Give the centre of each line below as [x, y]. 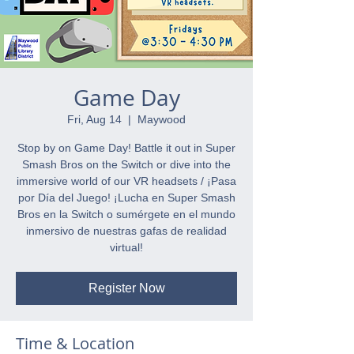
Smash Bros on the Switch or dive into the [126, 164]
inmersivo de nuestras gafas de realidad [126, 231]
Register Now [126, 288]
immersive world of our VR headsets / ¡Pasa [126, 181]
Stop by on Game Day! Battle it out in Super [126, 148]
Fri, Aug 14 [94, 119]
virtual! [126, 247]
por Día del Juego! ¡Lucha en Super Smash [126, 198]
